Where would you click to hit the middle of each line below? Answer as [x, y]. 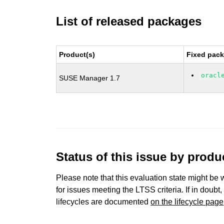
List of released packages [129, 21]
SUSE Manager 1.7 [90, 78]
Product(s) [77, 54]
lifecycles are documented [103, 202]
